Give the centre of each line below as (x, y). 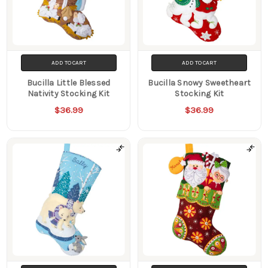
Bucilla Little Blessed (68, 83)
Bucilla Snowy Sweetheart (200, 83)
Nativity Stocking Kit (68, 93)
